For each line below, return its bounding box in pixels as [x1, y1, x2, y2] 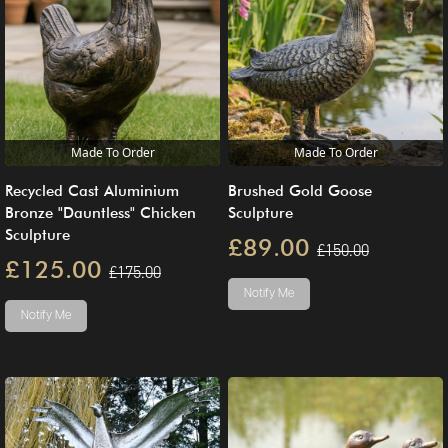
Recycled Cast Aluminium [5, 181, 179, 200]
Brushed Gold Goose [228, 181, 372, 200]
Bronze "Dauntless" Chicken [5, 203, 196, 222]
